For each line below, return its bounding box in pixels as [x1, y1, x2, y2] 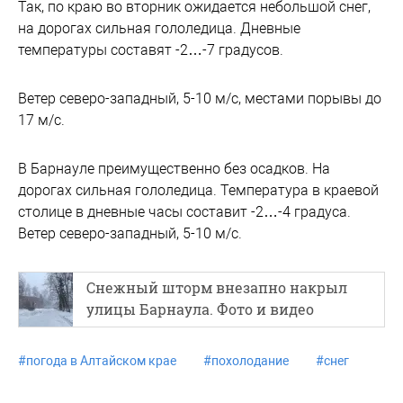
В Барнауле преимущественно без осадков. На [18, 160, 330, 178]
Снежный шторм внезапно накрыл [86, 278, 347, 298]
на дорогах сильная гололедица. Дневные [18, 20, 300, 38]
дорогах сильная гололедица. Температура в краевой [18, 182, 379, 200]
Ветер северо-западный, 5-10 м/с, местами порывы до [18, 90, 381, 108]
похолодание [211, 354, 289, 369]
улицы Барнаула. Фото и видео [86, 300, 314, 319]
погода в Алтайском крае [26, 354, 176, 369]
